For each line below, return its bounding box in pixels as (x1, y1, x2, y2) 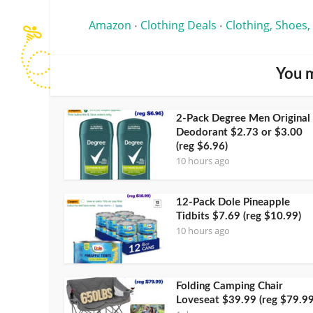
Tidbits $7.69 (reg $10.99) (176, 211, 301, 222)
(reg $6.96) (176, 141, 228, 152)
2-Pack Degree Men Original (176, 113, 310, 124)
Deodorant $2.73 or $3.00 (176, 127, 303, 138)
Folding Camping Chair (176, 281, 283, 292)
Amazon (89, 17, 131, 34)
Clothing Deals (140, 17, 217, 34)
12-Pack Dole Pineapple (176, 197, 290, 208)
